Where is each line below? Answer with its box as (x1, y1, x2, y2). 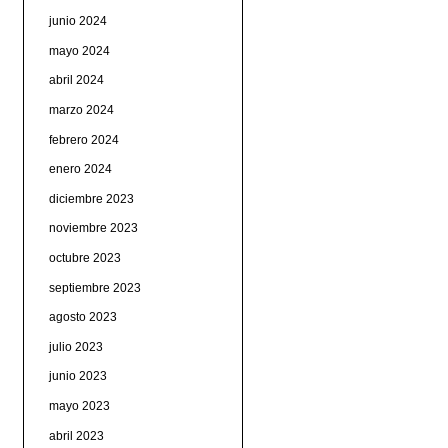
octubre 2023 (48, 250, 121, 265)
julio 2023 (48, 339, 103, 354)
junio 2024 (48, 14, 107, 29)
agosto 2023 (48, 310, 117, 325)
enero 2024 (48, 162, 112, 177)
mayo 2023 (48, 398, 110, 413)
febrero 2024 (48, 132, 119, 147)
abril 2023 (48, 428, 104, 443)
